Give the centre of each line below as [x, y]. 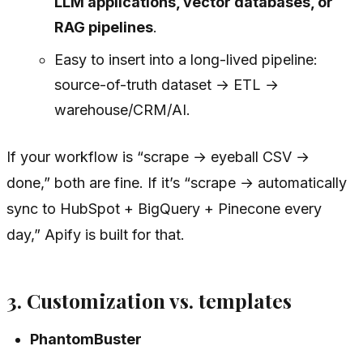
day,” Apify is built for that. [96, 235]
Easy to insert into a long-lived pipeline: [186, 60]
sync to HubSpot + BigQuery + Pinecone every [164, 209]
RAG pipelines [103, 28]
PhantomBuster [86, 340]
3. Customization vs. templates [149, 300]
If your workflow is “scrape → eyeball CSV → [158, 157]
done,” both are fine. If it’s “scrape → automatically [177, 183]
